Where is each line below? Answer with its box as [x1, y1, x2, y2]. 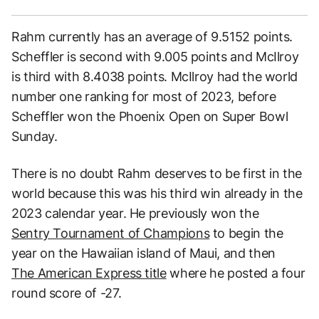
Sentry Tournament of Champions [11, 225, 210, 241]
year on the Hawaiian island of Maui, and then [11, 245, 276, 261]
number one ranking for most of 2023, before [11, 88, 276, 104]
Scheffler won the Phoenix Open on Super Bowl [11, 108, 288, 124]
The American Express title [11, 265, 167, 281]
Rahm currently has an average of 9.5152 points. [11, 28, 293, 44]
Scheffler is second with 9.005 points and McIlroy [11, 48, 299, 64]
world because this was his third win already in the [11, 185, 303, 201]
